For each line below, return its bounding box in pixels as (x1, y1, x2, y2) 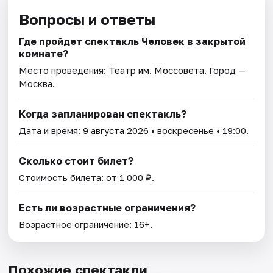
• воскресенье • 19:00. (149, 125, 249, 136)
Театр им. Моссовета (108, 65, 205, 76)
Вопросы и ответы (19, 10, 156, 29)
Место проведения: (19, 65, 109, 76)
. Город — (204, 65, 246, 76)
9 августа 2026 (83, 125, 149, 136)
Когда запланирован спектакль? (19, 108, 187, 121)
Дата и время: (19, 125, 83, 136)
